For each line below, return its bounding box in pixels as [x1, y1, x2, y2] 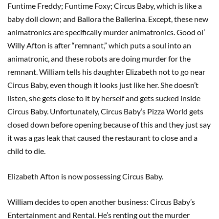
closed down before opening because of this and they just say [7, 119, 211, 129]
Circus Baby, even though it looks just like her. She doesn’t [7, 80, 198, 89]
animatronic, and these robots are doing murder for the [7, 53, 191, 63]
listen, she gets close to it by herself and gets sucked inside [7, 93, 200, 103]
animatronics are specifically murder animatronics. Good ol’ [7, 27, 205, 37]
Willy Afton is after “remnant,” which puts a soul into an [7, 40, 191, 50]
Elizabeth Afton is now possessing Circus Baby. [7, 171, 166, 181]
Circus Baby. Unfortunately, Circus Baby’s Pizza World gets [7, 106, 203, 116]
